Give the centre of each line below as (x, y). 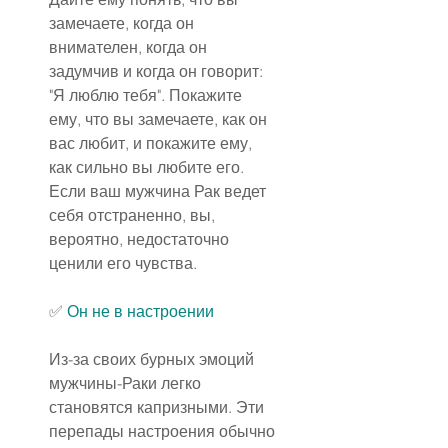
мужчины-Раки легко (127, 383)
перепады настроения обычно (164, 431)
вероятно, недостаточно (141, 239)
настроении (170, 311)
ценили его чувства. (123, 263)
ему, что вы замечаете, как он (160, 119)
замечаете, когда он (123, 23)
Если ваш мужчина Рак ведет (159, 191)
